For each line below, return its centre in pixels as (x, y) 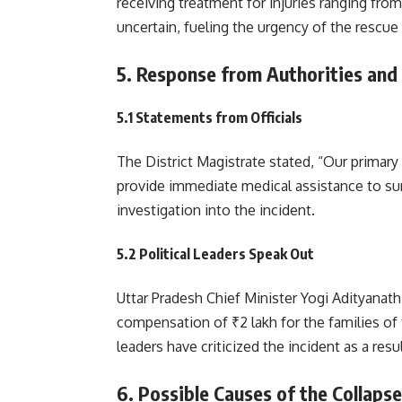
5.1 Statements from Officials (210, 117)
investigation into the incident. (216, 210)
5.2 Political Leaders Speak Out (215, 253)
